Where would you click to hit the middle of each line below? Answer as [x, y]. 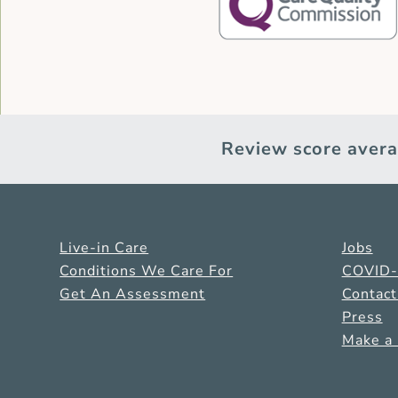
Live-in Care [104, 247]
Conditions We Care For [147, 271]
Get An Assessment [133, 294]
